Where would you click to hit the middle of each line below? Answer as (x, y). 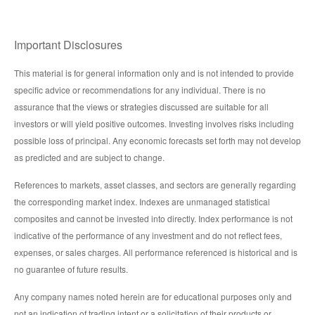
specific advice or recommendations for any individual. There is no (140, 89)
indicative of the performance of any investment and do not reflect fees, (148, 235)
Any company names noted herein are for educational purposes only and (153, 296)
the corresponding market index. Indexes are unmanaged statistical (142, 201)
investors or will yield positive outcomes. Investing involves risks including (154, 123)
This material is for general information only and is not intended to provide (154, 72)
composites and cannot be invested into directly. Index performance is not (153, 218)
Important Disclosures (68, 44)
